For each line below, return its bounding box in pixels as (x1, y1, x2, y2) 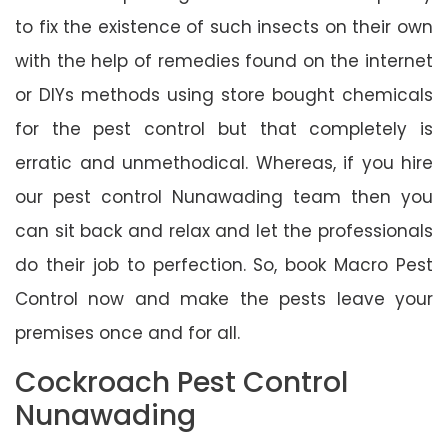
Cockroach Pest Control (15, 362, 348, 402)
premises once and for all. (15, 320, 240, 345)
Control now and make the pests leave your (15, 286, 433, 311)
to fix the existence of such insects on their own (15, 14, 433, 39)
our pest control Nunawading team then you (15, 184, 433, 209)
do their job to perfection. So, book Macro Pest (15, 252, 433, 277)
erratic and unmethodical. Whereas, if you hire (15, 150, 433, 175)
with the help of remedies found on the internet (15, 48, 433, 73)
